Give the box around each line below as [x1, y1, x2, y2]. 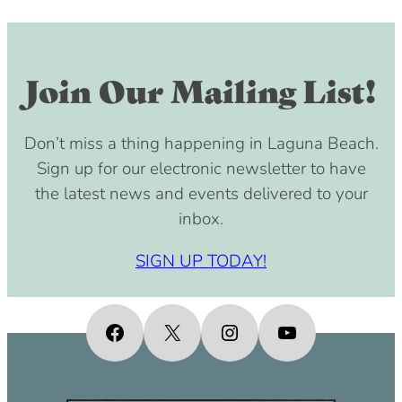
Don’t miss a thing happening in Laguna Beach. [23, 131, 379, 155]
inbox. [179, 206, 223, 231]
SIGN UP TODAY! [135, 249, 267, 273]
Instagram [228, 317, 324, 346]
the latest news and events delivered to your [34, 181, 368, 205]
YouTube [285, 317, 367, 346]
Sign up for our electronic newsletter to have [36, 156, 366, 180]
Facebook [113, 317, 205, 346]
